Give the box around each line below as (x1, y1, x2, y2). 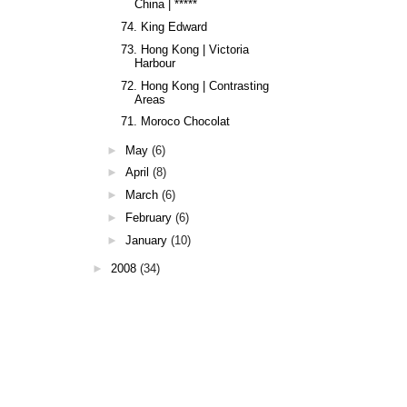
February (124, 210, 172, 224)
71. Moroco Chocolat (121, 114, 231, 129)
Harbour (134, 55, 176, 70)
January (124, 233, 167, 247)
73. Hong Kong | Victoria (121, 42, 250, 56)
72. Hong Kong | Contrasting (121, 78, 270, 93)
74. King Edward (121, 20, 208, 34)
